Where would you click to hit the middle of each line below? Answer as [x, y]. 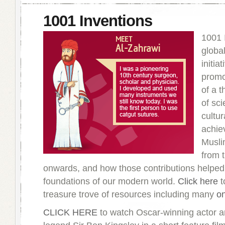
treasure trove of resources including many [130, 194]
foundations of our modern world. [110, 181]
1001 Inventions [98, 21]
